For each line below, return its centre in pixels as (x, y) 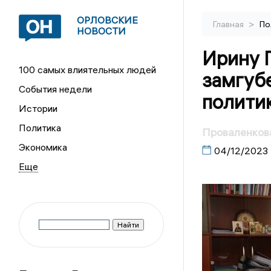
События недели (56, 89)
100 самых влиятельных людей (88, 70)
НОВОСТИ (102, 31)
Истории (38, 108)
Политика (40, 128)
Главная (229, 24)
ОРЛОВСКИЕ (108, 20)
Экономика (43, 147)
